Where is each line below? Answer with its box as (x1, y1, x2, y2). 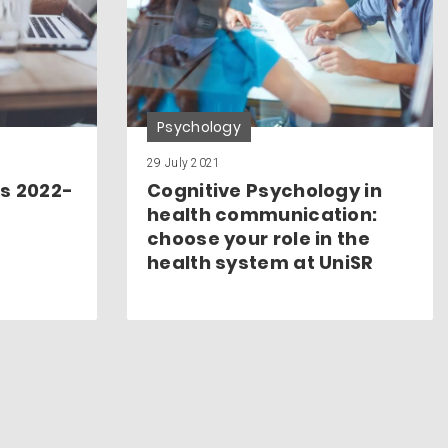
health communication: (147, 202, 378, 228)
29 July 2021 (147, 156, 221, 171)
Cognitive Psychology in (147, 178, 382, 204)
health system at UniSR (147, 250, 374, 276)
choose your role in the (147, 226, 370, 252)
